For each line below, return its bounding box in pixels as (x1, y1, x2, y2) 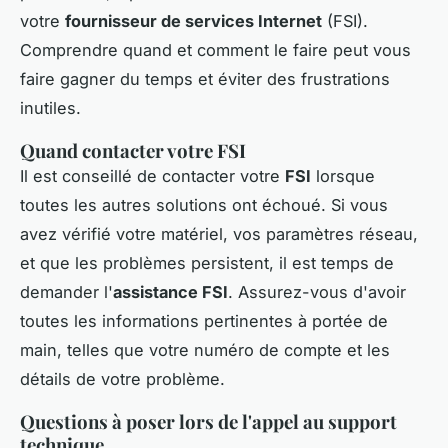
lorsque (311, 165, 375, 186)
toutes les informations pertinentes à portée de (20, 310, 388, 331)
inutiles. (20, 97, 81, 118)
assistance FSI (113, 281, 228, 302)
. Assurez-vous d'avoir (228, 281, 406, 302)
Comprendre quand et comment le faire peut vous (20, 39, 411, 60)
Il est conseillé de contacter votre (20, 165, 285, 186)
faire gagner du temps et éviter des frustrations (20, 68, 390, 89)
